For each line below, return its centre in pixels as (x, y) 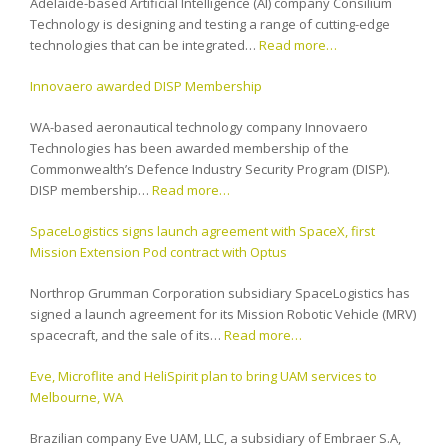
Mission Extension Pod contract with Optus (158, 251)
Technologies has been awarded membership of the (189, 147)
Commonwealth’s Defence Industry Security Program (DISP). (210, 168)
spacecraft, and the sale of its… (127, 334)
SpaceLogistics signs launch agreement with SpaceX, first (202, 230)
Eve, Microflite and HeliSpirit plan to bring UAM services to (203, 375)
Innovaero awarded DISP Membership (146, 85)
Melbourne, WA (76, 396)
